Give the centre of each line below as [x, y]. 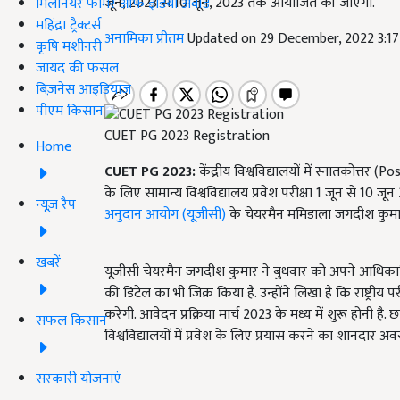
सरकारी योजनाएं [79, 379]
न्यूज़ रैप [56, 204]
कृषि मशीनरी [69, 46]
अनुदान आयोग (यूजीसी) [165, 215]
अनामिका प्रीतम [146, 39]
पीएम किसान [70, 111]
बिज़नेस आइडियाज [83, 89]
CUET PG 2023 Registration [187, 137]
